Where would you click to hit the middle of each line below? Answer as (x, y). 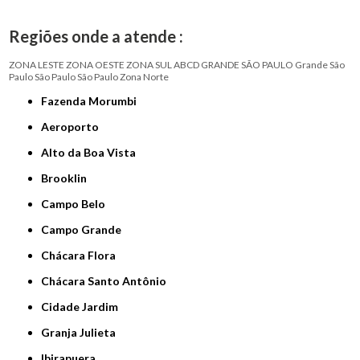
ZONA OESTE (96, 65)
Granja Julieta (83, 333)
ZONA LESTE (37, 65)
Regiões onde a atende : (96, 37)
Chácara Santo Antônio (108, 281)
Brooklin (68, 178)
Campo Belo (78, 204)
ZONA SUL (149, 65)
